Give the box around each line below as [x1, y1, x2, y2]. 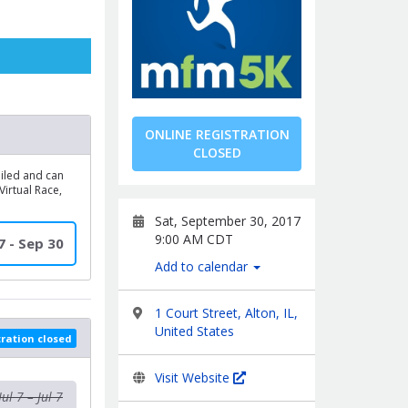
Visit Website [155, 369, 233, 386]
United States [155, 322, 234, 340]
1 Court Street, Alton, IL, [155, 304, 298, 321]
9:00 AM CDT [155, 230, 233, 248]
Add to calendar [155, 258, 251, 275]
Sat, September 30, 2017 [155, 212, 301, 229]
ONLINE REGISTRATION [144, 126, 290, 143]
